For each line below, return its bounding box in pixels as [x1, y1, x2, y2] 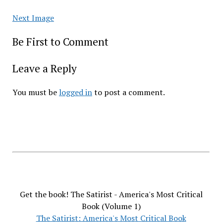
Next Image [12, 12, 54, 23]
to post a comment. [92, 87, 165, 98]
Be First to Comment [12, 35, 109, 49]
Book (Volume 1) [81, 201, 141, 212]
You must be [12, 87, 59, 98]
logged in [58, 87, 92, 98]
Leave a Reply [12, 61, 77, 75]
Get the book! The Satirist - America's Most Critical [19, 189, 203, 200]
